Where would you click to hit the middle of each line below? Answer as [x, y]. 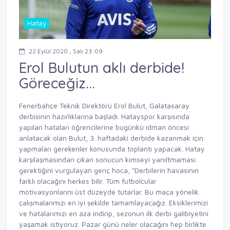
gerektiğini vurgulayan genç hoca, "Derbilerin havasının [109, 170]
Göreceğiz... [57, 83]
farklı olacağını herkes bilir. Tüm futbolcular [88, 181]
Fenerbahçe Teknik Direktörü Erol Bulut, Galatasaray [104, 106]
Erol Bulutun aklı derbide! [102, 67]
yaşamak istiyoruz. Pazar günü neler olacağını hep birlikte [113, 224]
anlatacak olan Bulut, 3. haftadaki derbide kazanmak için [111, 138]
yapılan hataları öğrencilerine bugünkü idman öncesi [104, 127]
